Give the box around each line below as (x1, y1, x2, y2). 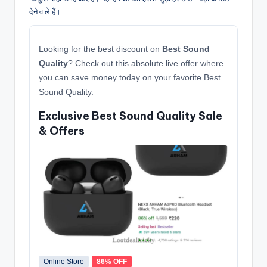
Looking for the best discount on (39, 44, 162, 54)
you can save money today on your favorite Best (39, 72, 221, 82)
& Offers (39, 123, 85, 138)
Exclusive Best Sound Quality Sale (39, 108, 222, 123)
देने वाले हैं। (29, 6, 61, 16)
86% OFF (97, 257, 127, 266)
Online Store (44, 257, 84, 266)
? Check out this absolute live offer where (68, 58, 223, 68)
